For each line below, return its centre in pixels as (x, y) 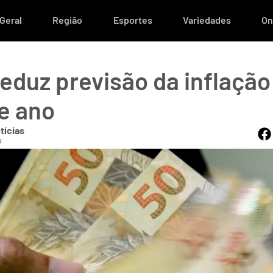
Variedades (207, 20)
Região (68, 20)
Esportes (133, 20)
